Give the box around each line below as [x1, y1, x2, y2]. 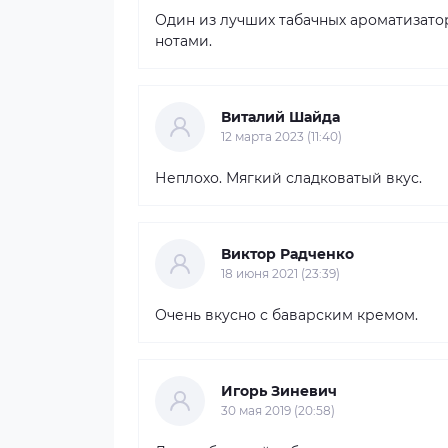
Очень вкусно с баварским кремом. [155, 305, 418, 324]
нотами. [155, 31, 212, 50]
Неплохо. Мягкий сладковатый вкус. [155, 168, 422, 187]
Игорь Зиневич [221, 382, 337, 400]
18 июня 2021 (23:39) [221, 266, 340, 281]
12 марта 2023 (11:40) [221, 129, 342, 144]
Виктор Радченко [221, 245, 354, 263]
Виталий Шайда [221, 108, 340, 126]
